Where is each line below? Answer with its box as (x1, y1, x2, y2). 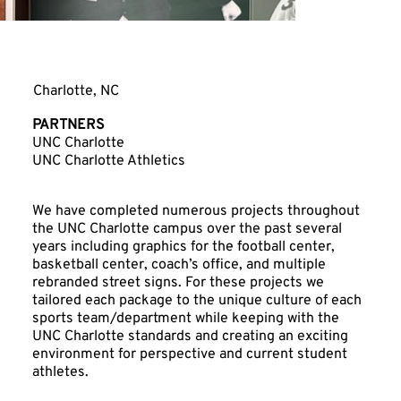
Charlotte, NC (32, 81, 119, 100)
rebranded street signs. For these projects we (31, 274, 324, 293)
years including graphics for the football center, (31, 238, 335, 257)
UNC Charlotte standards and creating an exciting (31, 328, 348, 346)
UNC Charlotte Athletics (31, 152, 185, 171)
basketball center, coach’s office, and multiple (31, 256, 326, 275)
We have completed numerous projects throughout (31, 202, 360, 221)
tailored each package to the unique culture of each (31, 292, 362, 311)
